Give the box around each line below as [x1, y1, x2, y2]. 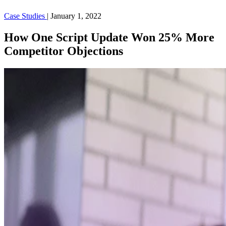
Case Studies [4, 12, 47, 20]
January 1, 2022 [50, 12, 101, 20]
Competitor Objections [4, 44, 123, 58]
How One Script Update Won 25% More [4, 30, 214, 44]
